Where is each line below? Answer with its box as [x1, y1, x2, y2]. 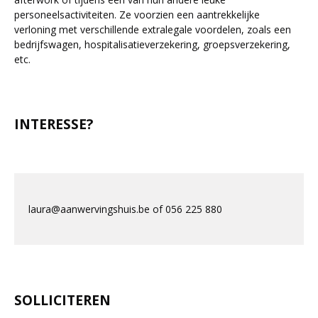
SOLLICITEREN [14, 291, 111, 309]
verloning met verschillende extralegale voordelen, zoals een [14, 23, 291, 36]
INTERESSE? [14, 115, 93, 133]
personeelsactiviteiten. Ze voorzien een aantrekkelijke [14, 8, 260, 21]
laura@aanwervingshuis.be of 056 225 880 [28, 202, 222, 216]
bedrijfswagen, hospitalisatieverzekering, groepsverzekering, [14, 38, 290, 51]
